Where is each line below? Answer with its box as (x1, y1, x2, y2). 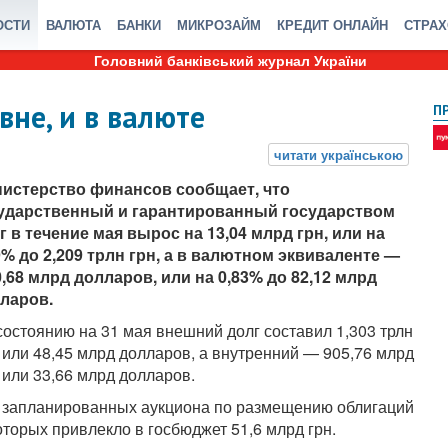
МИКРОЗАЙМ (177, 15, 261, 34)
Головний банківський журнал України (93, 50, 367, 70)
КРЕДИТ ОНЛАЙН (277, 15, 388, 34)
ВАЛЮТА (46, 15, 101, 34)
